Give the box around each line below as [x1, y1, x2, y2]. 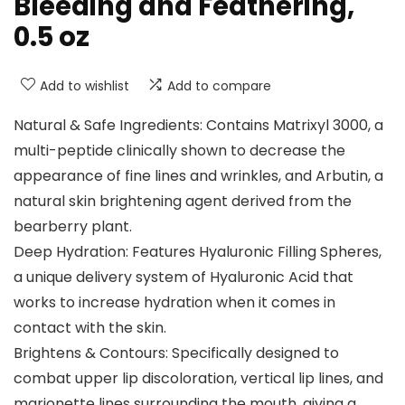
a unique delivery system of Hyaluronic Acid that [14, 267, 353, 288]
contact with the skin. [14, 317, 166, 339]
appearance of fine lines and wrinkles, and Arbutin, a [14, 165, 383, 187]
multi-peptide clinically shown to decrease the [14, 140, 345, 162]
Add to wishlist [40, 77, 129, 96]
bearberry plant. [14, 216, 132, 238]
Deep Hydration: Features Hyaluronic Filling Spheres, [14, 241, 381, 263]
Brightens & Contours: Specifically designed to [14, 343, 339, 364]
